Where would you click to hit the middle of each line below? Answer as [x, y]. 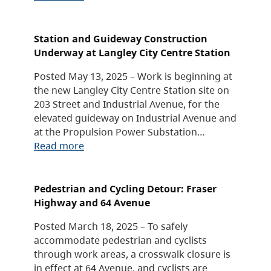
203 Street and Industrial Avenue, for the [127, 103]
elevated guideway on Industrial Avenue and [135, 117]
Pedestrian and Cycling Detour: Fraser [125, 188]
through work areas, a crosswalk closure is [132, 253]
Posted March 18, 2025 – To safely [111, 226]
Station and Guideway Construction [121, 38]
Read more [59, 145]
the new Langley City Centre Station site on [132, 90]
